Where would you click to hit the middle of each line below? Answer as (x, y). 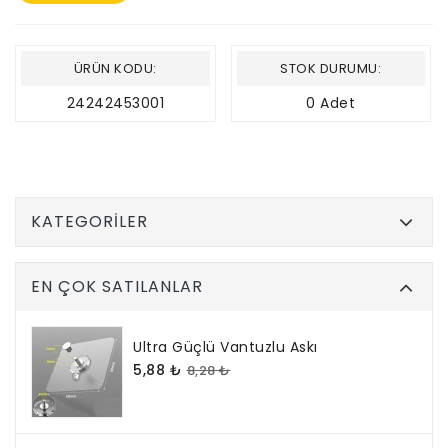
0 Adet (331, 103)
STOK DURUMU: (331, 69)
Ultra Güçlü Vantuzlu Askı (225, 347)
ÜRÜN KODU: (115, 69)
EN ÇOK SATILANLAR (117, 287)
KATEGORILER (89, 222)
